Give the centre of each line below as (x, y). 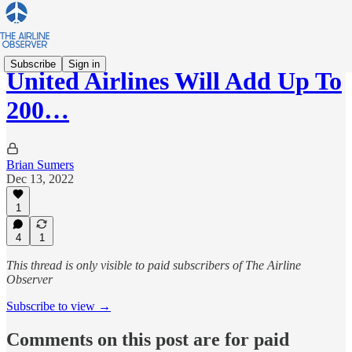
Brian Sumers (40, 164)
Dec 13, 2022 (40, 178)
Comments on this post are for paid (148, 339)
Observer (29, 279)
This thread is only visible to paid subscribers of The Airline (154, 265)
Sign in (84, 64)
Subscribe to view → (59, 306)
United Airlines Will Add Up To (174, 81)
